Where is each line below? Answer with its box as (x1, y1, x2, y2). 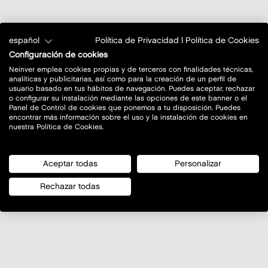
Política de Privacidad (95, 37, 179, 45)
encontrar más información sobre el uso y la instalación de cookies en (9, 114, 248, 121)
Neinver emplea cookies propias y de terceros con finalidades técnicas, (9, 66, 253, 73)
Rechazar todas (40, 182, 100, 190)
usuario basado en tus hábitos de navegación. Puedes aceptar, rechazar (9, 85, 255, 92)
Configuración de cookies (9, 51, 108, 59)
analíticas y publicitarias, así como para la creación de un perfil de (9, 75, 236, 83)
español (9, 37, 39, 45)
